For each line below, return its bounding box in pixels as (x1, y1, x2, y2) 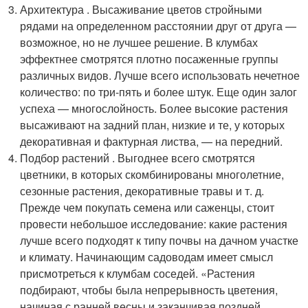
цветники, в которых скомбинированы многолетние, (20, 166, 285, 182)
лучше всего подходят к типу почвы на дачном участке (20, 232, 299, 248)
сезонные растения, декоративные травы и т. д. (20, 183, 265, 199)
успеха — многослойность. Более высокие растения (20, 100, 289, 116)
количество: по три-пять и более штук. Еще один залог (20, 84, 298, 100)
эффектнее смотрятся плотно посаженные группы (20, 51, 279, 67)
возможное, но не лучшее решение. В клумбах (20, 34, 258, 50)
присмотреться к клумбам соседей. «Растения (20, 265, 256, 281)
